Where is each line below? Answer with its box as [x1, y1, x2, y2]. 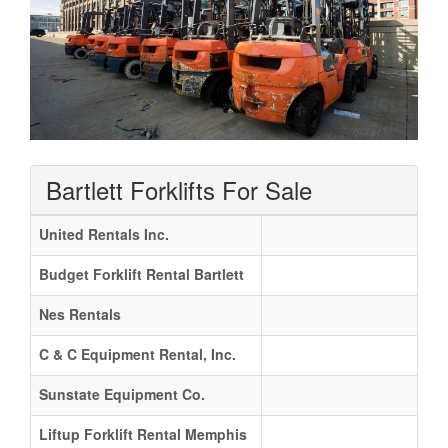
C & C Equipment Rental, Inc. [39, 343, 236, 364]
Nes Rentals [39, 303, 121, 324]
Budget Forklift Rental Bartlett [39, 263, 244, 284]
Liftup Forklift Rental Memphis [39, 423, 247, 444]
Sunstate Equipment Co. [39, 383, 205, 404]
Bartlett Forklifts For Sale [46, 171, 312, 207]
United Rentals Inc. [39, 223, 169, 244]
